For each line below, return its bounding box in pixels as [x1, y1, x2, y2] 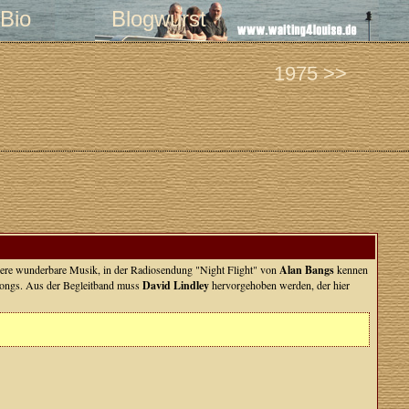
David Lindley [142, 278, 209, 293]
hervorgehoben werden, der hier [209, 278, 350, 292]
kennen [334, 262, 368, 277]
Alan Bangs [279, 262, 334, 278]
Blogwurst [110, 6, 206, 31]
